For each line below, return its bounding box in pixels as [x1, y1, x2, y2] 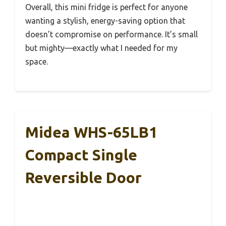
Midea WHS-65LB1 [25, 124, 157, 141]
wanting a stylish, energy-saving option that [25, 16, 185, 26]
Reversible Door [25, 169, 142, 187]
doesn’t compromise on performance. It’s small [25, 30, 198, 39]
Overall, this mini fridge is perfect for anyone [25, 3, 188, 12]
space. [25, 57, 48, 67]
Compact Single [25, 146, 137, 164]
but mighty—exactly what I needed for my [25, 43, 178, 53]
